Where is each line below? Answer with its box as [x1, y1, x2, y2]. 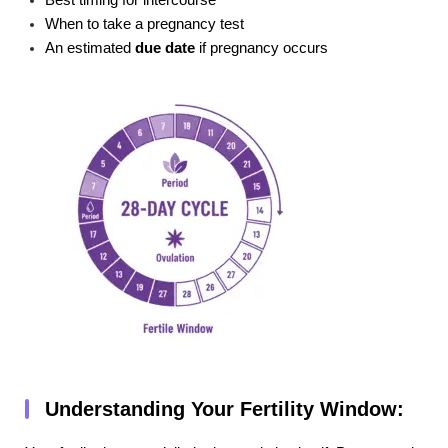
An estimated [45, 40, 135, 57]
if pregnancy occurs [195, 40, 328, 57]
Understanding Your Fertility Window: [45, 398, 404, 421]
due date [135, 40, 195, 57]
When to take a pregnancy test [45, 16, 244, 33]
